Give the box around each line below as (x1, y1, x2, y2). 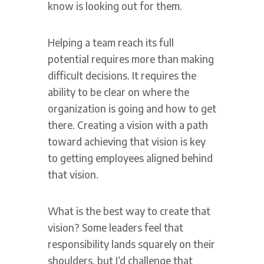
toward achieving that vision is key (47, 134, 206, 148)
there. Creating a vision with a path (47, 118, 208, 131)
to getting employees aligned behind (47, 151, 213, 164)
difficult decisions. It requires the (47, 68, 196, 82)
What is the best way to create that (47, 204, 210, 217)
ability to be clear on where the (47, 85, 189, 98)
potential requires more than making (47, 52, 214, 65)
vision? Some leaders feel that (47, 220, 183, 234)
